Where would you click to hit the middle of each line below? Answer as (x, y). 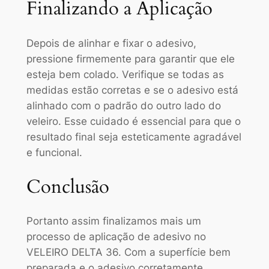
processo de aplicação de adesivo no (116, 237)
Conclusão (68, 186)
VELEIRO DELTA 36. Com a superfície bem (128, 252)
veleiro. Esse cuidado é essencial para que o (133, 122)
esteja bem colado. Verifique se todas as (125, 75)
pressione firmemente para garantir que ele (130, 59)
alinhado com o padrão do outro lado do (123, 106)
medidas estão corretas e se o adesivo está (132, 90)
